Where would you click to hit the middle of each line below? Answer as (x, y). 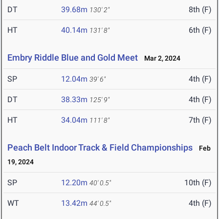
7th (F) (200, 120)
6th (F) (200, 30)
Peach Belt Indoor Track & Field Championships (100, 148)
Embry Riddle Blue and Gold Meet (73, 58)
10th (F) (198, 183)
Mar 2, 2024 (160, 58)
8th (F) (200, 10)
